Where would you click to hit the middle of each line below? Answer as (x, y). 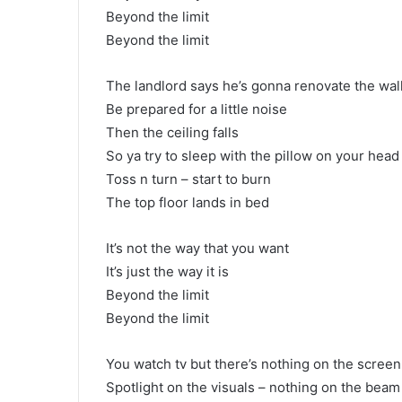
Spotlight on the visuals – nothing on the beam (253, 387)
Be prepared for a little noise (197, 109)
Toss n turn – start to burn (188, 179)
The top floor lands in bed (188, 202)
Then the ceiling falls (172, 132)
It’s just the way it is (167, 271)
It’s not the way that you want (197, 248)
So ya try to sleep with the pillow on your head (253, 156)
